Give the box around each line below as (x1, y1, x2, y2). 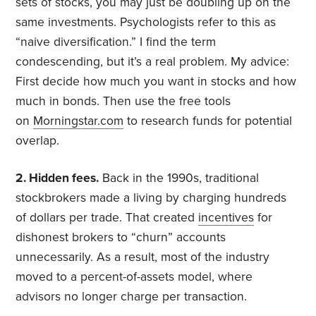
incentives (198, 210, 255, 226)
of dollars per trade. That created (16, 210, 199, 226)
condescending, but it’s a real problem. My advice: (16, 54, 290, 70)
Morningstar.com (33, 114, 124, 129)
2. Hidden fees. (16, 171, 99, 186)
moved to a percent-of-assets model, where (16, 269, 253, 285)
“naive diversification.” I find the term (16, 35, 217, 50)
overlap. (16, 133, 60, 149)
